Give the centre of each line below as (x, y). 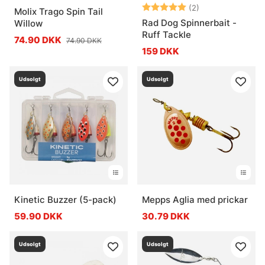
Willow (28, 23)
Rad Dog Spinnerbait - (189, 22)
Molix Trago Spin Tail (59, 11)
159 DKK (161, 51)
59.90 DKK (38, 216)
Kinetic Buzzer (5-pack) (65, 199)
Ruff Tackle (167, 34)
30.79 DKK (166, 216)
